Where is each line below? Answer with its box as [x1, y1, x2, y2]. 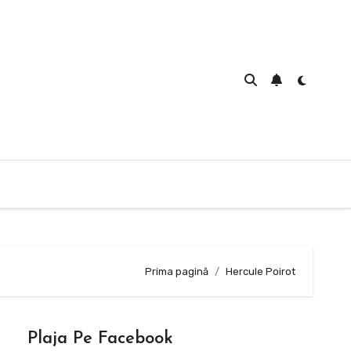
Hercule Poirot [226, 265, 295, 277]
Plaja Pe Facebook [27, 330, 173, 348]
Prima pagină [145, 265, 208, 277]
